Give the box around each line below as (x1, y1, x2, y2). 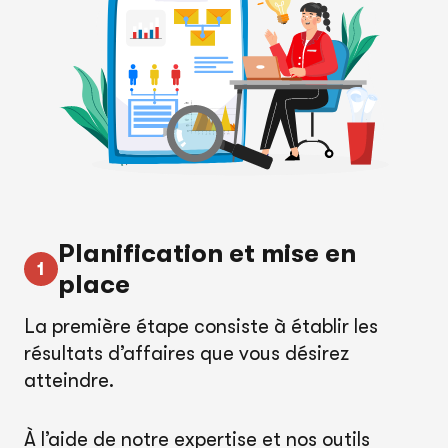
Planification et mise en (58, 239, 356, 268)
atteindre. (24, 369, 114, 392)
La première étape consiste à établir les (24, 315, 378, 338)
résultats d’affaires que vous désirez (24, 342, 349, 365)
